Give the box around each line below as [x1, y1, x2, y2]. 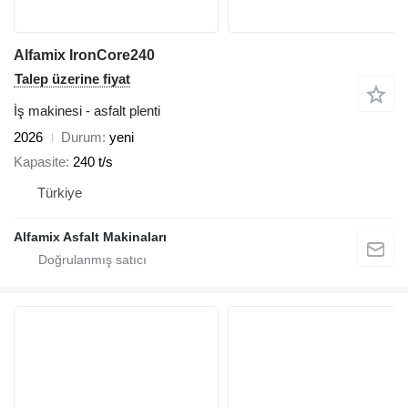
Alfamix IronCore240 [14, 47, 155, 64]
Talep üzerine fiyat [15, 71, 130, 87]
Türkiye [37, 184, 82, 200]
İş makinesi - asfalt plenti [14, 103, 160, 119]
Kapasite [14, 153, 66, 169]
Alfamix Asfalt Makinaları [14, 229, 167, 244]
